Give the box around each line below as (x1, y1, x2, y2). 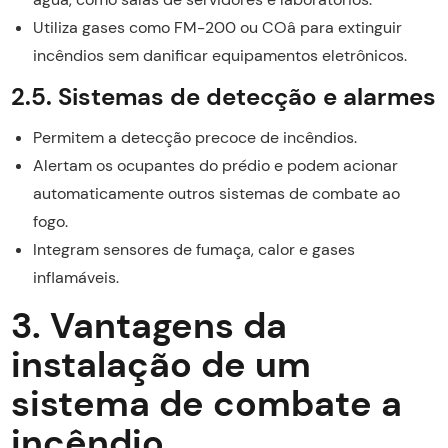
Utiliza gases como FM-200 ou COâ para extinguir (32, 16, 402, 38)
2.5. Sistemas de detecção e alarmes (10, 80, 436, 112)
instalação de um (10, 340, 311, 388)
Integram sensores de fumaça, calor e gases (32, 238, 355, 260)
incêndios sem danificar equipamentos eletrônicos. (32, 44, 407, 66)
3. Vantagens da (10, 301, 287, 349)
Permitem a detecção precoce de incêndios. (32, 126, 357, 148)
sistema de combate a (10, 379, 402, 427)
